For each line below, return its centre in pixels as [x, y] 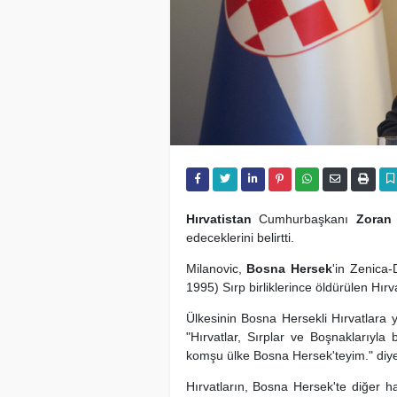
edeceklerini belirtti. [240, 237]
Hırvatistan [218, 218]
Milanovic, [216, 268]
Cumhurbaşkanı [304, 218]
